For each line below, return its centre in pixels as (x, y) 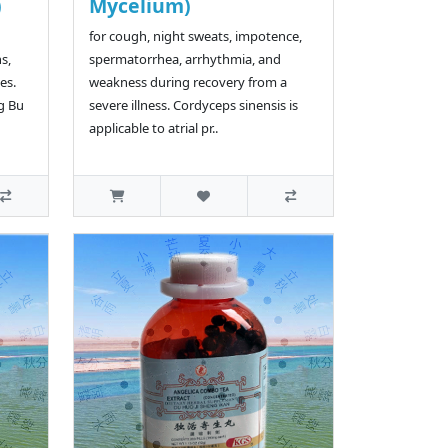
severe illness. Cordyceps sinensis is (193, 105)
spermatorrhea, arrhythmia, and (184, 59)
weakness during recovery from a (187, 82)
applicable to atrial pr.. (153, 128)
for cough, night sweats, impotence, (195, 36)
